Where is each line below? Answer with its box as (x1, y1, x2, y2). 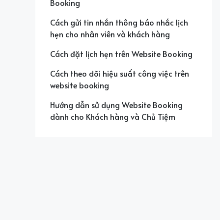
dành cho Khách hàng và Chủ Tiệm (50, 110, 175, 122)
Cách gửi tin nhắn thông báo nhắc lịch (50, 16, 188, 27)
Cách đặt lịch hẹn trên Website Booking (50, 48, 192, 59)
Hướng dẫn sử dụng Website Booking (50, 99, 183, 110)
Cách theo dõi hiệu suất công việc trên (50, 67, 189, 79)
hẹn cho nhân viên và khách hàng (50, 28, 170, 39)
